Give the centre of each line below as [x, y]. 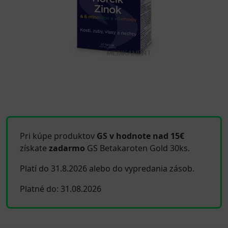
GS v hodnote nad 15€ [140, 136]
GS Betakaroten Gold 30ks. [137, 148]
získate [34, 148]
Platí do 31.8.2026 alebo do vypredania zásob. [107, 168]
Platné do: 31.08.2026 [61, 189]
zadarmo [67, 148]
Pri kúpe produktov [58, 136]
